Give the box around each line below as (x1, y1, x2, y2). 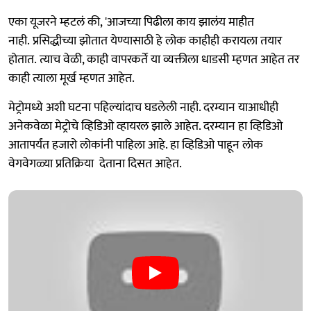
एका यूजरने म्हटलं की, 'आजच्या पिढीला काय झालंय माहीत (8, 11, 254, 33)
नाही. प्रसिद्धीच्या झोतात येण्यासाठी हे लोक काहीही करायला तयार (8, 30, 282, 51)
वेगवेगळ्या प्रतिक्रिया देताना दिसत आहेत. (8, 153, 185, 174)
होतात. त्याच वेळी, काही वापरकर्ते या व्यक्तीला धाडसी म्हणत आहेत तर (8, 49, 299, 70)
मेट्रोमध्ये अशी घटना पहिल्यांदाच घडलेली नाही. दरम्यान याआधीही (8, 96, 278, 118)
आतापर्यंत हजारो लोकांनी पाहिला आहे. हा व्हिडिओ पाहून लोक (8, 134, 263, 155)
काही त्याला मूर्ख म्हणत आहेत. (8, 67, 135, 89)
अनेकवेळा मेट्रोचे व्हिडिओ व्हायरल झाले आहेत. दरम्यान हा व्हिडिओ (8, 115, 283, 137)
